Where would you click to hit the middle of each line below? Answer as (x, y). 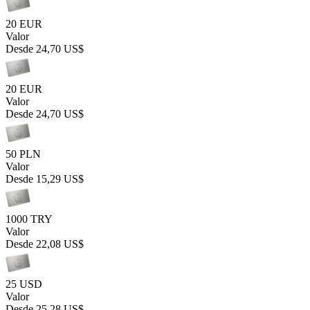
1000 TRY (29, 219)
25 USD (24, 284)
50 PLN (23, 154)
